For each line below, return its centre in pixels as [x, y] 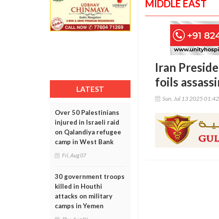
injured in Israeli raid [87, 122]
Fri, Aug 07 [74, 155]
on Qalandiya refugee [88, 132]
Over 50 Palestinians [87, 112]
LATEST [90, 89]
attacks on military [84, 196]
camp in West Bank [84, 142]
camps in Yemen [79, 206]
